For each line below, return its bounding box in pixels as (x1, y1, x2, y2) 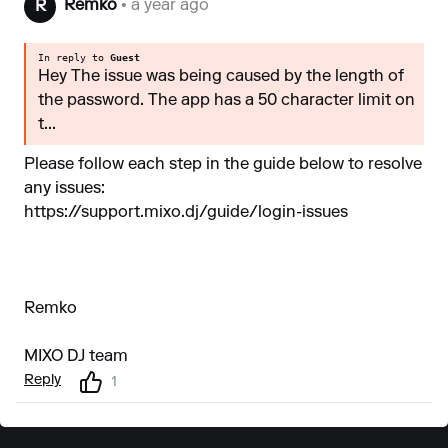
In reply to (38, 52, 110, 63)
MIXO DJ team (24, 349, 128, 365)
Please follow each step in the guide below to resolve (24, 157, 422, 173)
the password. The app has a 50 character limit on (38, 93, 415, 109)
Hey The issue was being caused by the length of (38, 69, 404, 85)
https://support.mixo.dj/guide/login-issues (24, 205, 348, 221)
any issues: (24, 181, 105, 197)
